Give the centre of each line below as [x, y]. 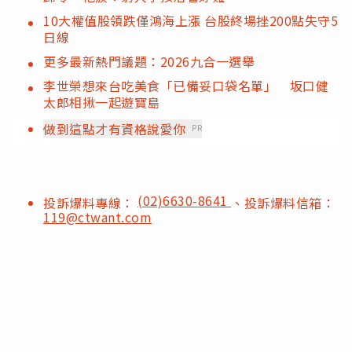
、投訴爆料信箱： [283, 203]
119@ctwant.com [97, 217]
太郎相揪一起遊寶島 [102, 103]
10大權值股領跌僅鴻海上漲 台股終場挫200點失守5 [191, 21]
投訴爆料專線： [90, 203]
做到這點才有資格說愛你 [115, 129]
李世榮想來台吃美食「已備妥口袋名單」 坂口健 [186, 86]
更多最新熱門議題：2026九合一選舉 [149, 62]
